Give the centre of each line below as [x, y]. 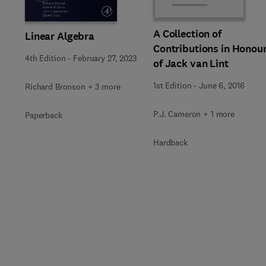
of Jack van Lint [191, 64]
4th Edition [45, 58]
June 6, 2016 [222, 85]
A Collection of [187, 34]
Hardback [170, 142]
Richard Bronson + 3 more [73, 86]
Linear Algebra [60, 36]
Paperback [44, 115]
